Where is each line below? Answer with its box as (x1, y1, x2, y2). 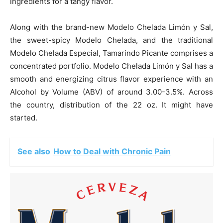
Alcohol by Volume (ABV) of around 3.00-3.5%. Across (10, 87, 213, 97)
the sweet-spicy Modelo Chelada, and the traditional (10, 35, 213, 45)
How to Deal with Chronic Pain (53, 146, 171, 157)
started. (10, 113, 37, 123)
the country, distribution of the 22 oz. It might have (10, 100, 213, 110)
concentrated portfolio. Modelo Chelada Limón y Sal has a (10, 61, 213, 71)
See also (17, 146, 50, 157)
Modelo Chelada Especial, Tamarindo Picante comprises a (10, 48, 213, 58)
